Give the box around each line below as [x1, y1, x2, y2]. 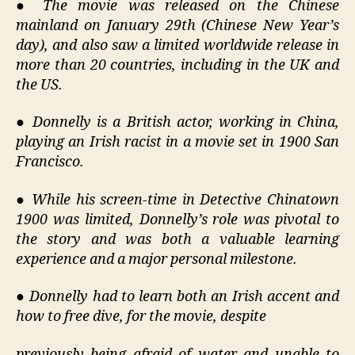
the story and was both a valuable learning [16, 230, 339, 249]
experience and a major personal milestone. [16, 250, 297, 269]
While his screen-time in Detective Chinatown [32, 190, 340, 209]
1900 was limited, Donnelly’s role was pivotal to [16, 210, 339, 229]
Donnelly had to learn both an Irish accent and [29, 288, 340, 307]
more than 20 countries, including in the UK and [16, 55, 339, 74]
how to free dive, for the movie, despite [16, 307, 266, 326]
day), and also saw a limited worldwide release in [16, 36, 339, 55]
